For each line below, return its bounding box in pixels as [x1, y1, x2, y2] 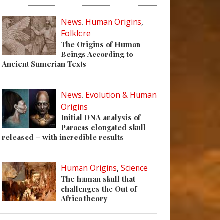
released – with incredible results [2, 132, 124, 142]
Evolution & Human [85, 89, 157, 100]
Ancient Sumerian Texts [2, 59, 86, 69]
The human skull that [61, 174, 135, 184]
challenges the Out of [61, 184, 137, 193]
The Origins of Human [61, 39, 140, 49]
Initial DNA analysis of [61, 112, 140, 122]
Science [121, 163, 148, 173]
